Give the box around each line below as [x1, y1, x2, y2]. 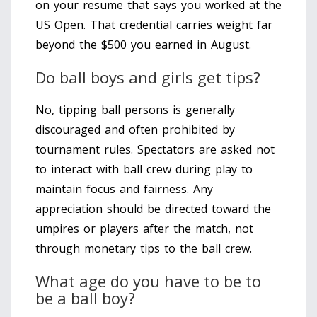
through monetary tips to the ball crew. [35, 240, 252, 256]
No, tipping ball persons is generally [35, 101, 235, 117]
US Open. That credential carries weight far [35, 16, 272, 33]
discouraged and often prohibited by [35, 121, 235, 137]
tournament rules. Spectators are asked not [35, 141, 275, 157]
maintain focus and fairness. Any [35, 180, 213, 197]
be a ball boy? [35, 287, 135, 309]
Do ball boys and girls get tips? [35, 66, 260, 88]
